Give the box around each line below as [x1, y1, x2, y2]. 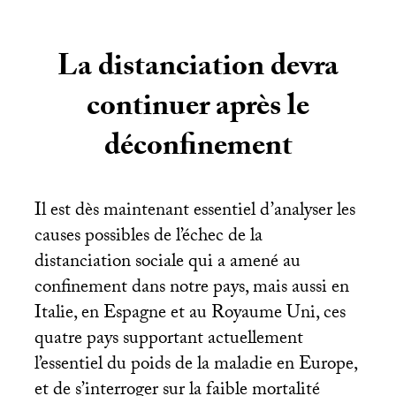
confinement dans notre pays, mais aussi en [34, 273, 349, 306]
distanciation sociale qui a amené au [34, 247, 301, 280]
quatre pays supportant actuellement [34, 324, 303, 357]
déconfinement [103, 123, 293, 175]
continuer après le [87, 83, 309, 135]
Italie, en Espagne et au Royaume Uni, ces [34, 299, 346, 331]
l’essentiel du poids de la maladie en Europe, [34, 350, 357, 383]
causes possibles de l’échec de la [34, 222, 263, 255]
